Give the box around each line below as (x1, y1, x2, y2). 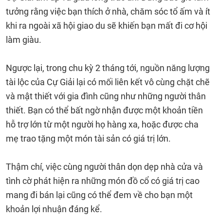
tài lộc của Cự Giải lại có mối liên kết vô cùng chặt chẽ (6, 77, 210, 87)
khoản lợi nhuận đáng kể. (6, 204, 102, 214)
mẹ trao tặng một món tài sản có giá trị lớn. (6, 133, 171, 144)
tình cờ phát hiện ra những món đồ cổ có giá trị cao (6, 176, 200, 186)
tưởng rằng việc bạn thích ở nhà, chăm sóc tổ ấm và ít (6, 6, 210, 17)
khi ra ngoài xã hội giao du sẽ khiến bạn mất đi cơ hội (6, 20, 207, 31)
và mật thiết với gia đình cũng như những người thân (6, 91, 206, 101)
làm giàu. (6, 35, 41, 45)
